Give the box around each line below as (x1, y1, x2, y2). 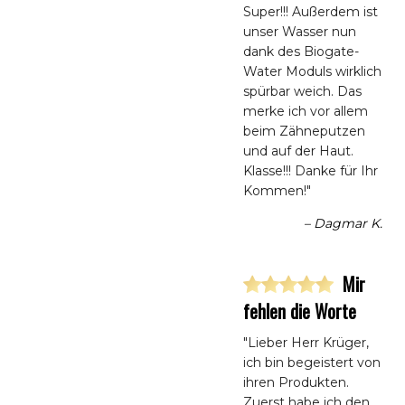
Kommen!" (243, 182, 311, 199)
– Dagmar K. (304, 214, 382, 231)
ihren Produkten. (243, 373, 349, 391)
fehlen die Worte (243, 297, 356, 325)
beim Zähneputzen (243, 122, 365, 139)
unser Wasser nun (243, 23, 356, 40)
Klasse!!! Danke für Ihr (243, 162, 378, 179)
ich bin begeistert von (243, 353, 381, 371)
